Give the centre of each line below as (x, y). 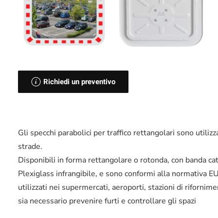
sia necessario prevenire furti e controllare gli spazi (107, 201)
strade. (30, 146)
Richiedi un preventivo (80, 82)
